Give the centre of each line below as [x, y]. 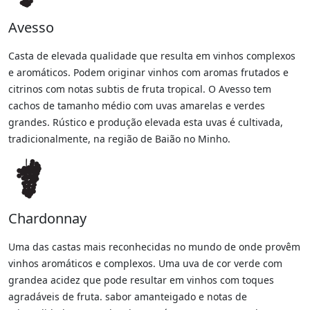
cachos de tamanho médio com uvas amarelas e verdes [137, 106]
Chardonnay [47, 219]
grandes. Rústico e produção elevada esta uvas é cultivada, [146, 122]
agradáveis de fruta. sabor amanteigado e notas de [128, 297]
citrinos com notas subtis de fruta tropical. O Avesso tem [140, 89]
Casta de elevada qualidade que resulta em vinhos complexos [152, 56]
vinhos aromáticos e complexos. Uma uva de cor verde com [145, 264]
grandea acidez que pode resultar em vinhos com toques [141, 280]
